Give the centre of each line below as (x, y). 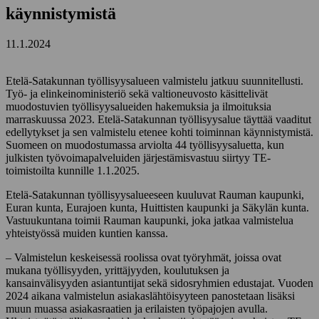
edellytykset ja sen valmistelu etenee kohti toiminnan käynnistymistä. (159, 132)
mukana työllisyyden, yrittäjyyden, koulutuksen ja (117, 270)
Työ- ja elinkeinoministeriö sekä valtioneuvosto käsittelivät (137, 93)
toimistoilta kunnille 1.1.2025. (73, 170)
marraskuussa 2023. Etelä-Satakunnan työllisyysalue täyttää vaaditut (158, 119)
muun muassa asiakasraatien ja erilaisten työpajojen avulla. (137, 308)
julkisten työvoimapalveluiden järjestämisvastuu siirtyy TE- (138, 157)
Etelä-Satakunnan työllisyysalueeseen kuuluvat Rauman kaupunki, (155, 194)
